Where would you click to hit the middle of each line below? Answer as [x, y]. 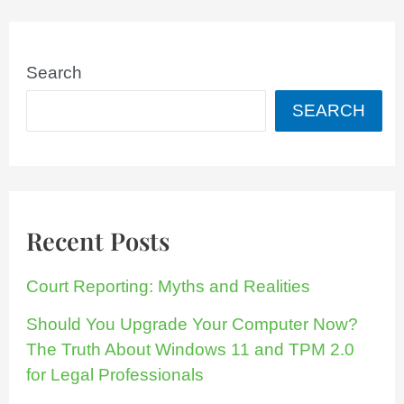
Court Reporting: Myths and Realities [169, 287]
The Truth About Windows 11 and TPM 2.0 [191, 350]
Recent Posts [98, 241]
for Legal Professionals [115, 375]
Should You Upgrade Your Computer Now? [193, 325]
